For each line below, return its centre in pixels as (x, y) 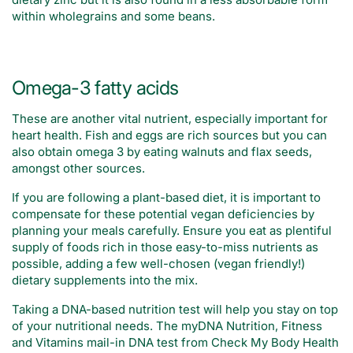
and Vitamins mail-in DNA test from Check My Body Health (175, 343)
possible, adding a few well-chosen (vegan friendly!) (158, 264)
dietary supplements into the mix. (105, 281)
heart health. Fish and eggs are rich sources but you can (169, 136)
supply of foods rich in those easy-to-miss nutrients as (165, 247)
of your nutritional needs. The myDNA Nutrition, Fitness (167, 326)
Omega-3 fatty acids (95, 88)
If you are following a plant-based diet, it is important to (166, 198)
